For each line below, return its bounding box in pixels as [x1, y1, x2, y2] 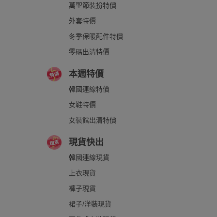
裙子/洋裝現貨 [69, 200, 111, 208]
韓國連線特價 [69, 85, 109, 93]
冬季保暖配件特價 [69, 32, 123, 40]
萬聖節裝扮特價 [69, 1, 116, 9]
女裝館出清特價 [69, 116, 116, 124]
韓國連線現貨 [69, 154, 109, 161]
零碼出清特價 [69, 48, 109, 56]
